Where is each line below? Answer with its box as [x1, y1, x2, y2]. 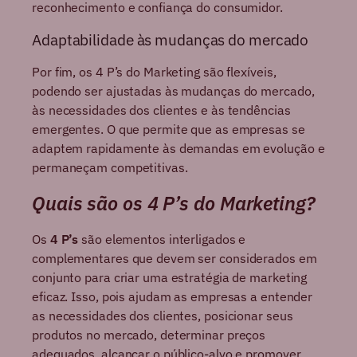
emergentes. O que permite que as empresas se [32, 121, 305, 138]
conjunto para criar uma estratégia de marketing [32, 269, 308, 286]
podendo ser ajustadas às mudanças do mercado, [32, 83, 315, 100]
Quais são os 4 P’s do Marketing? [32, 190, 316, 217]
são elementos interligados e [78, 231, 246, 248]
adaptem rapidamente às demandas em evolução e [32, 140, 325, 157]
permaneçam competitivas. [32, 159, 188, 176]
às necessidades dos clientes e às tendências [32, 102, 291, 119]
